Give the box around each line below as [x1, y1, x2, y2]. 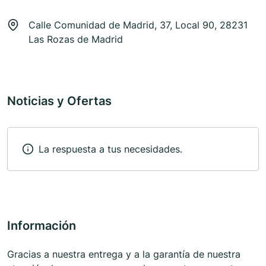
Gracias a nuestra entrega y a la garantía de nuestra [7, 248, 240, 261]
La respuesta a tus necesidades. [39, 143, 182, 156]
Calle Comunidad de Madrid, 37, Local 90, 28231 [28, 19, 248, 31]
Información [7, 218, 76, 233]
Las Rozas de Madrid [28, 33, 123, 46]
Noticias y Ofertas [7, 94, 112, 109]
